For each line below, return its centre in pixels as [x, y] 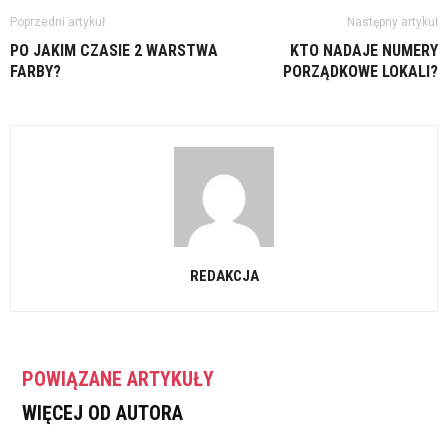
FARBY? [35, 71]
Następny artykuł [392, 22]
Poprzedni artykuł [57, 22]
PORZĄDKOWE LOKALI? [360, 71]
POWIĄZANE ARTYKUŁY [118, 379]
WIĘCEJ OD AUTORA [102, 413]
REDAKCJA [224, 276]
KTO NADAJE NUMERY [364, 50]
